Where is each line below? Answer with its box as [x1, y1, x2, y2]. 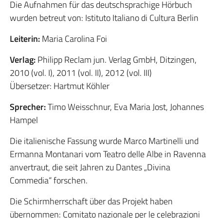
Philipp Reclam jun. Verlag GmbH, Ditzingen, [36, 53, 197, 66]
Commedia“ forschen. [10, 174, 88, 187]
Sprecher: [10, 100, 46, 113]
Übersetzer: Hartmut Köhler [10, 79, 109, 92]
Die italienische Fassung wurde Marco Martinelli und [10, 134, 199, 147]
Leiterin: [10, 32, 40, 45]
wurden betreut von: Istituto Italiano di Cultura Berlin [10, 11, 199, 24]
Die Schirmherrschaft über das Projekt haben [10, 195, 173, 208]
